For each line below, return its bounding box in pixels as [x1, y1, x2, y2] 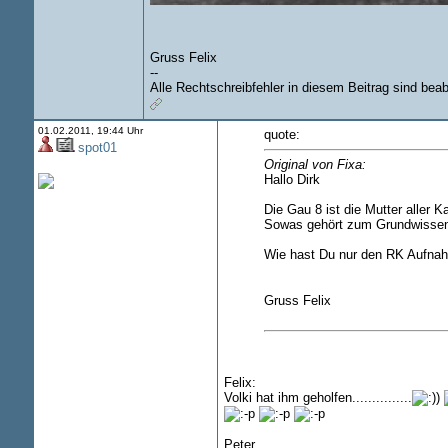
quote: [263, 127, 300, 142]
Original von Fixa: [263, 157, 366, 172]
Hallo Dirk [263, 172, 320, 187]
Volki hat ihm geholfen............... [223, 389, 412, 405]
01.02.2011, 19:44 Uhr [37, 125, 143, 136]
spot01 [77, 140, 117, 155]
